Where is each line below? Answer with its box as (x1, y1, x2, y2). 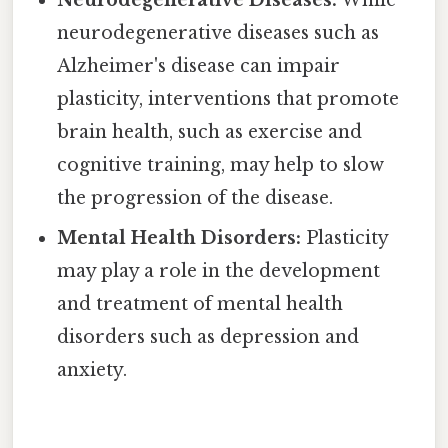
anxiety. (57, 358, 128, 381)
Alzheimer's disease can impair (57, 54, 341, 77)
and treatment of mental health (57, 292, 344, 315)
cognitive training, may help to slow (57, 153, 385, 176)
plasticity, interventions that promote (57, 87, 400, 110)
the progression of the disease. (57, 186, 334, 209)
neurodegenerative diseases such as (57, 21, 380, 44)
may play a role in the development (57, 259, 381, 282)
